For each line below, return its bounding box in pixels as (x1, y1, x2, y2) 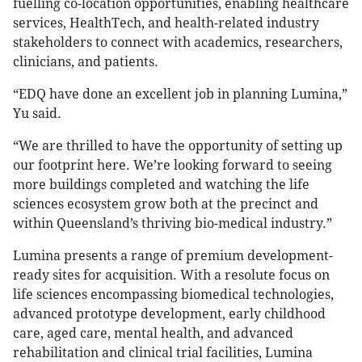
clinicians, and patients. (13, 54, 158, 70)
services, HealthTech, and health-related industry (13, 15, 319, 32)
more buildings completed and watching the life (13, 177, 309, 193)
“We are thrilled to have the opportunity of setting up (13, 138, 343, 154)
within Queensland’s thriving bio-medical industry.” (13, 216, 332, 232)
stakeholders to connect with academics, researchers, (13, 35, 343, 51)
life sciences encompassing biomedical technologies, (13, 287, 334, 303)
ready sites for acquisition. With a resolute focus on (13, 267, 330, 284)
